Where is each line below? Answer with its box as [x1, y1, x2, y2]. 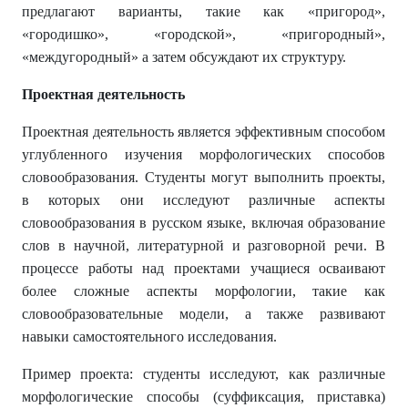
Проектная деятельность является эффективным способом [22, 124, 386, 139]
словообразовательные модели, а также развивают [22, 306, 386, 321]
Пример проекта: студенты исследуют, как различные [22, 366, 386, 382]
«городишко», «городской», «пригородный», [22, 26, 386, 42]
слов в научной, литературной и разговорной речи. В [22, 238, 386, 253]
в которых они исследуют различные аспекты [22, 192, 386, 208]
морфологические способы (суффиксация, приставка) [22, 389, 386, 404]
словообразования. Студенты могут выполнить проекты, [22, 169, 386, 185]
